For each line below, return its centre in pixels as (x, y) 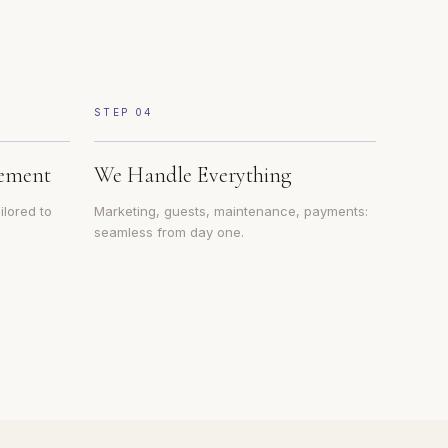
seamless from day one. (169, 232)
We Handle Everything (193, 175)
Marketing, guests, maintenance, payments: (231, 211)
